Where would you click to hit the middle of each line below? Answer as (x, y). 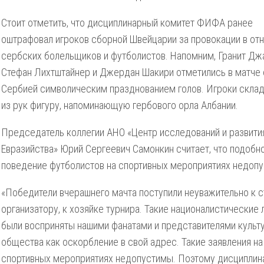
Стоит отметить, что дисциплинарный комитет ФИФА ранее (127, 23)
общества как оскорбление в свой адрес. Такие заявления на (132, 242)
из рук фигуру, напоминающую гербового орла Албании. (120, 105)
